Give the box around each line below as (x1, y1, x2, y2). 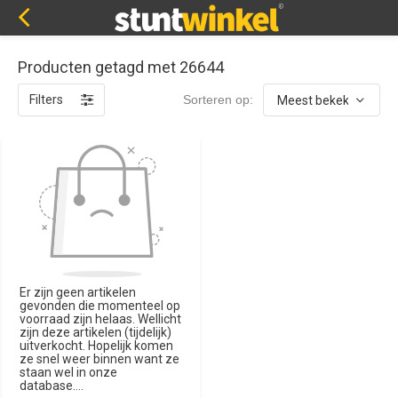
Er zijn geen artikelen (20, 284, 136, 299)
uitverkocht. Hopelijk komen (20, 338, 173, 353)
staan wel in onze (20, 364, 117, 379)
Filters (29, 92, 63, 107)
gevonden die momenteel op (20, 298, 180, 313)
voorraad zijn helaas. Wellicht (20, 311, 181, 326)
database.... (20, 378, 84, 393)
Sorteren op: (183, 92, 253, 107)
